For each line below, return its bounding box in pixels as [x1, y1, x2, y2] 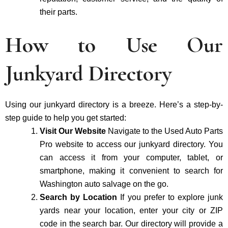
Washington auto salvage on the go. [40, 179, 168, 188]
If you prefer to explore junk [120, 192, 223, 202]
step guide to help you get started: [5, 113, 126, 122]
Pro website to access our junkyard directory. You [40, 139, 223, 149]
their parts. [40, 7, 77, 16]
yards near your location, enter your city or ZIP [40, 206, 223, 215]
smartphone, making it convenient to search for [40, 166, 223, 175]
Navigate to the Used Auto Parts [108, 126, 223, 135]
